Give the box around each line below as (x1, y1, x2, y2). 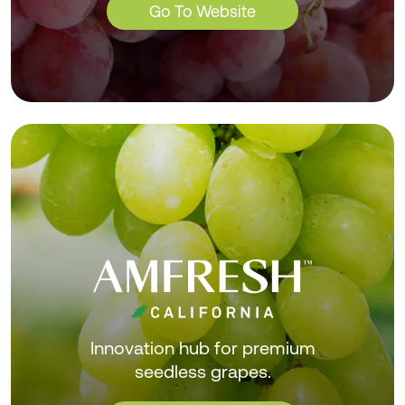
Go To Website (149, 2, 256, 22)
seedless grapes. (134, 361, 271, 383)
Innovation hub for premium (89, 337, 316, 360)
